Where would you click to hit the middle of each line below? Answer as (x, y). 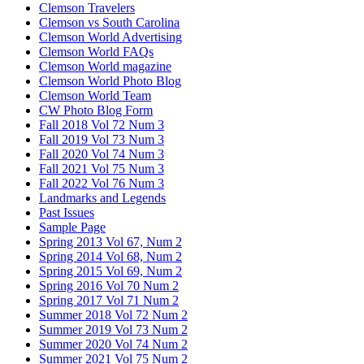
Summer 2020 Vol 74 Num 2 (113, 344)
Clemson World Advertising (110, 37)
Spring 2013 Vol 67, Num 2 (110, 241)
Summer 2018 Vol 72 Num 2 (113, 314)
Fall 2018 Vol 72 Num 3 (102, 124)
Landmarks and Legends (102, 197)
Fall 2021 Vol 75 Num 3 (102, 168)
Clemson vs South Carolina (109, 22)
